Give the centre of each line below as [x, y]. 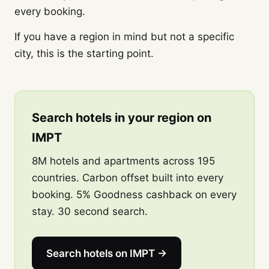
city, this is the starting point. [84, 53]
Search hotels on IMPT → [107, 253]
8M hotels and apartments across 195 [123, 161]
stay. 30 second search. [90, 211]
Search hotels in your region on [122, 118]
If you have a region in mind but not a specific [124, 37]
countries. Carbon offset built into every [128, 178]
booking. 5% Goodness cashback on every [134, 195]
